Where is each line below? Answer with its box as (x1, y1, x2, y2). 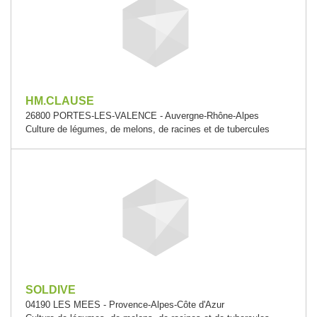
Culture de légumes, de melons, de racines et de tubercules (25, 123, 270, 134)
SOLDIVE (25, 283, 76, 296)
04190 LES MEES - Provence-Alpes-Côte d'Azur (25, 299, 224, 310)
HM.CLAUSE (25, 94, 94, 107)
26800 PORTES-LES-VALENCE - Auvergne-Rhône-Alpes (25, 110, 259, 121)
